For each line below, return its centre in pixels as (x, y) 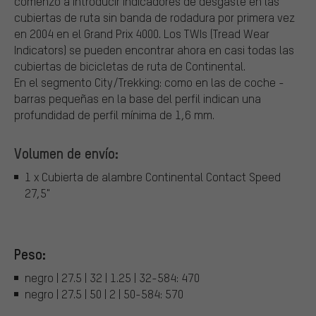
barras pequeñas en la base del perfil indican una (138, 98)
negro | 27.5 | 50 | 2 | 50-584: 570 (104, 294)
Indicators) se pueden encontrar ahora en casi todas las (154, 49)
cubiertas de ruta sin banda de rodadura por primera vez (154, 17)
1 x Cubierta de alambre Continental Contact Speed (153, 177)
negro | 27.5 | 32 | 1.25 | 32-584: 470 (112, 278)
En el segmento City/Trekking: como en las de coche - (149, 82)
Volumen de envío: (66, 153)
